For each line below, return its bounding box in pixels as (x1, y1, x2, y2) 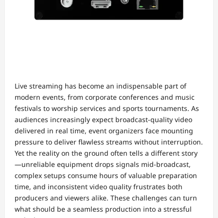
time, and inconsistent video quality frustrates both (15, 182, 182, 191)
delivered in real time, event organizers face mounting (15, 126, 193, 135)
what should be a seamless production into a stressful (15, 204, 192, 214)
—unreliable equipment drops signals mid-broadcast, (15, 160, 191, 169)
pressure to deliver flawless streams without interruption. (15, 137, 203, 146)
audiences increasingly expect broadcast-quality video (15, 115, 192, 124)
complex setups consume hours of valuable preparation (15, 171, 197, 180)
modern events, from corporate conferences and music (15, 92, 195, 102)
